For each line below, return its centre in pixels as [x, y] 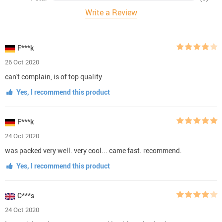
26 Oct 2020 [22, 62]
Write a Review [111, 12]
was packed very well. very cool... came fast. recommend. [93, 150]
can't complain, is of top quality [54, 76]
